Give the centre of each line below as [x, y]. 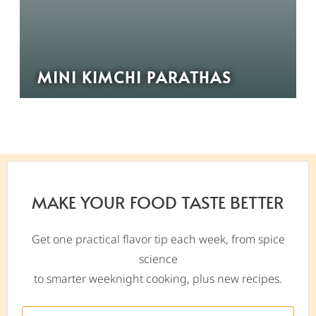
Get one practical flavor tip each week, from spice [158, 239]
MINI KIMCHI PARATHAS [135, 76]
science [158, 259]
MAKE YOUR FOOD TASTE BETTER [158, 202]
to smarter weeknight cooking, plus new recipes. [158, 278]
